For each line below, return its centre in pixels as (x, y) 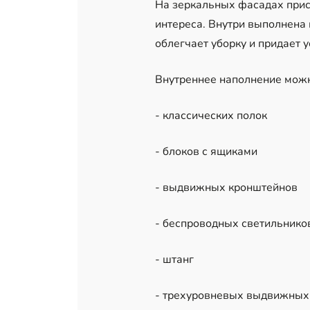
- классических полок (211, 116)
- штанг (174, 260)
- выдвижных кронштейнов (226, 188)
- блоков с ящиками (206, 152)
